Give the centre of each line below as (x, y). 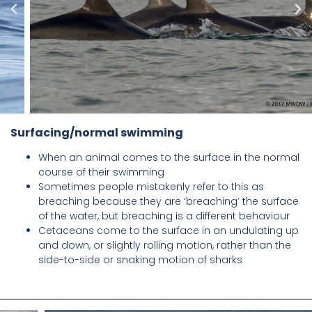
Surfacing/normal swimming (97, 133)
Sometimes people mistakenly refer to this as (151, 187)
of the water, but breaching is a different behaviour (164, 216)
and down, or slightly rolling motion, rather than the (165, 245)
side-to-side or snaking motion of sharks (140, 260)
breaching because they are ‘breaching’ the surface (169, 202)
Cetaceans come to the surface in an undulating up (169, 231)
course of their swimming (101, 172)
